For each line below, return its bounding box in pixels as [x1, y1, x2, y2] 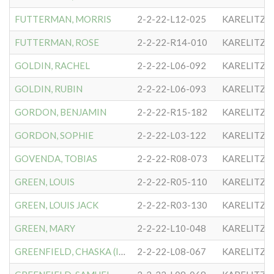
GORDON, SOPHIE [15, 130, 94, 141]
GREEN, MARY [15, 223, 75, 234]
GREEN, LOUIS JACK [15, 199, 98, 210]
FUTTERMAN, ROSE [15, 37, 99, 48]
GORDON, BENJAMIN [15, 106, 106, 117]
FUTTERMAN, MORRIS [15, 13, 111, 24]
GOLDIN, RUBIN [15, 83, 83, 94]
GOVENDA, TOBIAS [15, 153, 97, 164]
